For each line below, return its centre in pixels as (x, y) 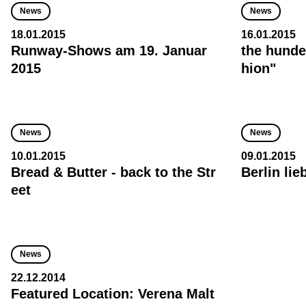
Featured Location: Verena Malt (113, 294)
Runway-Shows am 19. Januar (109, 51)
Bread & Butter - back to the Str (113, 172)
